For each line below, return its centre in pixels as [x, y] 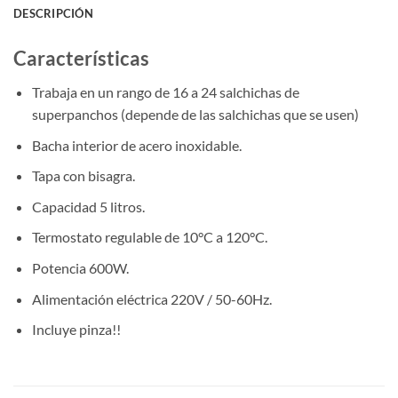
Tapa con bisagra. [83, 176]
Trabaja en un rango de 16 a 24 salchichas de [165, 92]
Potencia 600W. [80, 268]
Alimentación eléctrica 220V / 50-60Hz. [151, 298]
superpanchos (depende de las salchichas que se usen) [195, 115]
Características [81, 58]
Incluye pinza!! [76, 330]
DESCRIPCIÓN [53, 13]
